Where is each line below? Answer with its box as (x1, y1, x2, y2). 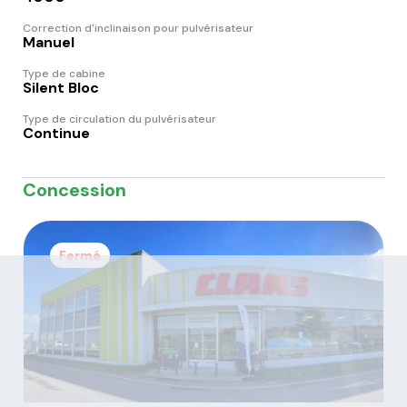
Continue (23, 123, 90, 143)
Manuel (23, 32, 74, 52)
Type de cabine (23, 65, 105, 81)
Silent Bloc (23, 77, 99, 97)
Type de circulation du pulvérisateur (23, 111, 216, 126)
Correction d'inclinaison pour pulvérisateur (23, 20, 253, 35)
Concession (23, 177, 126, 202)
